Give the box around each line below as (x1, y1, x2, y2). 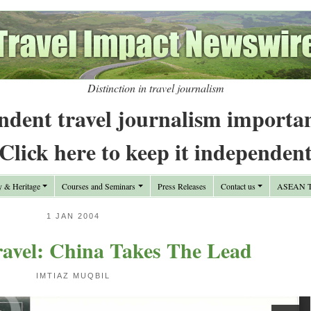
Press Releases (157, 180, 206, 192)
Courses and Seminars (62, 180, 136, 192)
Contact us (220, 180, 255, 192)
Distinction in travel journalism (87, 81, 224, 95)
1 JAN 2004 (47, 212, 100, 220)
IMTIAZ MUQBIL (36, 271, 110, 280)
